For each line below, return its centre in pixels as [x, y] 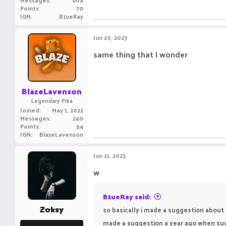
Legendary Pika [52, 100]
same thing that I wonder [140, 54]
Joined [30, 110]
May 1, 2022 [68, 110]
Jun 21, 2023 [109, 155]
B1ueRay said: [127, 196]
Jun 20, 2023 [110, 37]
